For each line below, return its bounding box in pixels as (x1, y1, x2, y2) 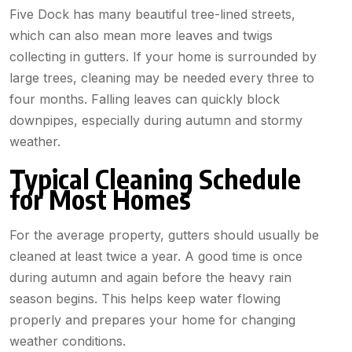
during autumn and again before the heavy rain (9, 269, 291, 286)
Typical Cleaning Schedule (9, 162, 301, 196)
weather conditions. (9, 333, 126, 350)
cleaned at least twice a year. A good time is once (9, 248, 302, 265)
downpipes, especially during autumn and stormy (9, 112, 302, 129)
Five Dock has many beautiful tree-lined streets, (9, 6, 295, 23)
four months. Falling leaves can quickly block (9, 91, 280, 108)
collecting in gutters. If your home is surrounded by (9, 49, 317, 65)
